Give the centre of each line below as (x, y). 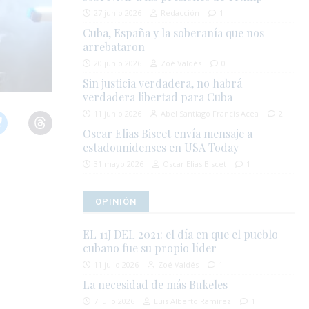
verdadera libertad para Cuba (158, 97)
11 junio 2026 (118, 114)
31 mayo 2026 (119, 164)
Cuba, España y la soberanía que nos (174, 33)
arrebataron (114, 47)
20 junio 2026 (118, 63)
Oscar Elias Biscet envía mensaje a (168, 134)
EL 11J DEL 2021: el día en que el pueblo (181, 235)
